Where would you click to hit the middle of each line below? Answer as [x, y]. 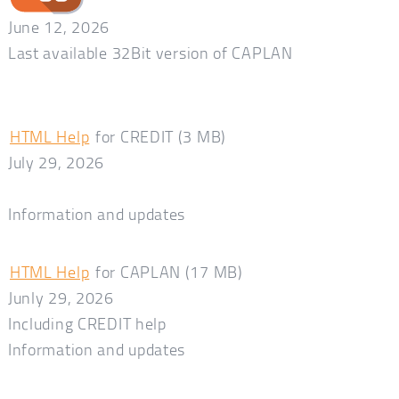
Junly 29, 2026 [61, 298]
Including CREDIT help [87, 324]
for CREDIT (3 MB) [159, 137]
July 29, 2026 [56, 163]
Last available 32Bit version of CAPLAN [150, 52]
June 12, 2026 [59, 26]
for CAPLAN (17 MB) [167, 272]
